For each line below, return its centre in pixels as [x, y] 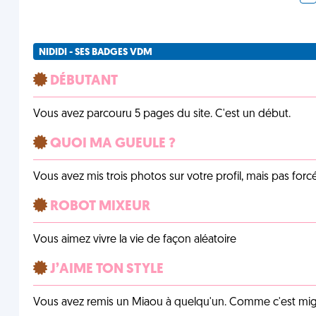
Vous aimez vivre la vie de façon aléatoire [134, 240]
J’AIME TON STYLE [105, 269]
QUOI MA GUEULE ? [111, 144]
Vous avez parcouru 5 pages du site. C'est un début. [162, 114]
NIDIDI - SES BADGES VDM [95, 53]
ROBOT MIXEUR [98, 207]
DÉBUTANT [82, 81]
